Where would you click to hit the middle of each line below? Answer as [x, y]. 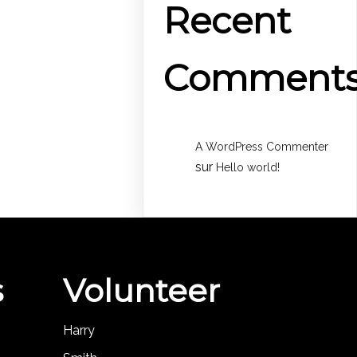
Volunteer [141, 291]
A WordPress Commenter [262, 147]
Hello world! [248, 168]
